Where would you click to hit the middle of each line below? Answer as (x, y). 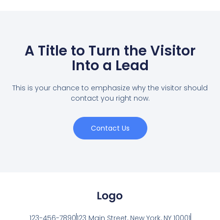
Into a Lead (110, 66)
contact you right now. (110, 98)
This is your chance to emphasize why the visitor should (110, 88)
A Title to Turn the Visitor (110, 51)
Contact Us (110, 128)
